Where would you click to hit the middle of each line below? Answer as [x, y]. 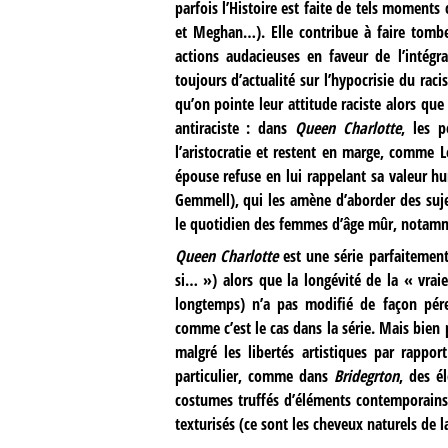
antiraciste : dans [235, 127]
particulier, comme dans [254, 375]
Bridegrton [366, 375]
